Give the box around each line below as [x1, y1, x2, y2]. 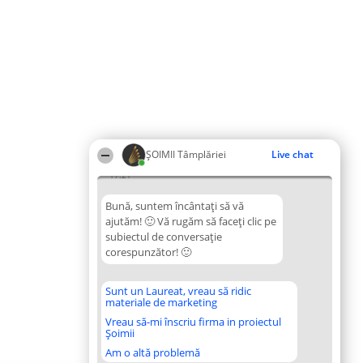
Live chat [271, 147, 314, 161]
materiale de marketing [105, 295, 217, 310]
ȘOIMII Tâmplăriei [146, 147, 226, 161]
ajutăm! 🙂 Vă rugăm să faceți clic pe [105, 214, 276, 228]
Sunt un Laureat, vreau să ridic [105, 284, 251, 298]
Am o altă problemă [105, 345, 200, 360]
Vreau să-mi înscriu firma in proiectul [105, 314, 281, 329]
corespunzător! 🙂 [105, 245, 191, 259]
